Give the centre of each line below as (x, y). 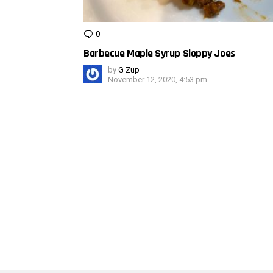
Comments (122, 34)
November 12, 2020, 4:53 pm (158, 80)
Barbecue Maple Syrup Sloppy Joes (159, 54)
